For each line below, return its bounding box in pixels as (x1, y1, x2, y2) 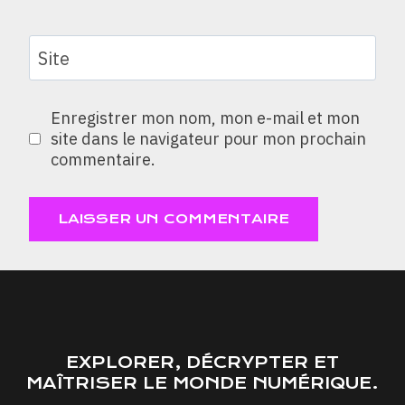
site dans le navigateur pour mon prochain (50, 128, 366, 149)
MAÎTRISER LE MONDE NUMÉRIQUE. (26, 373, 379, 392)
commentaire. (50, 149, 155, 170)
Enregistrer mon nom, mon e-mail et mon (50, 108, 360, 128)
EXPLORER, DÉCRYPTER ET (66, 353, 339, 372)
